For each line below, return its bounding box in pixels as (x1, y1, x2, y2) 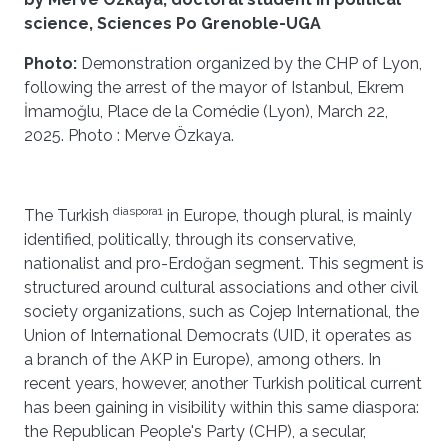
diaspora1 (113, 204, 163, 218)
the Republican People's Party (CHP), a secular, (24, 422, 366, 441)
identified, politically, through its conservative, (24, 230, 356, 249)
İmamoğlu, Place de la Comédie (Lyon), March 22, (24, 102, 388, 121)
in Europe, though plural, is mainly (163, 206, 412, 225)
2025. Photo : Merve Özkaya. (24, 126, 234, 145)
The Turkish (24, 206, 113, 225)
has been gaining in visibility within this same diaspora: (24, 398, 419, 417)
